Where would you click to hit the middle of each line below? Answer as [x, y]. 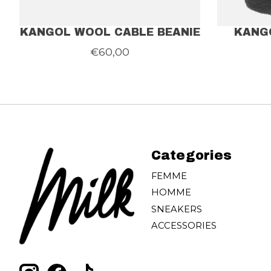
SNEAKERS [176, 209]
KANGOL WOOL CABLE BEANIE [110, 32]
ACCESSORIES [184, 225]
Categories [191, 155]
